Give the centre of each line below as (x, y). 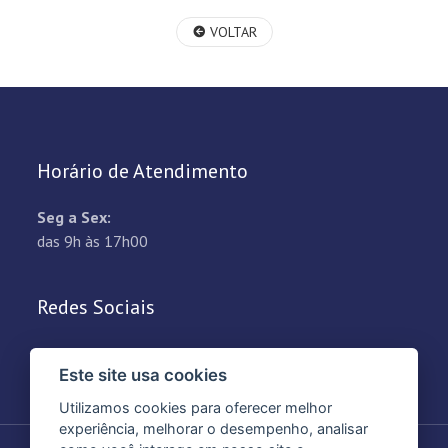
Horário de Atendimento (143, 171)
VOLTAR (231, 32)
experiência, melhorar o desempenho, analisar (214, 429)
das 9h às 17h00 (93, 241)
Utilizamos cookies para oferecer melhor (196, 408)
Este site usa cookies (143, 375)
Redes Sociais (96, 307)
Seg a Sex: (74, 217)
